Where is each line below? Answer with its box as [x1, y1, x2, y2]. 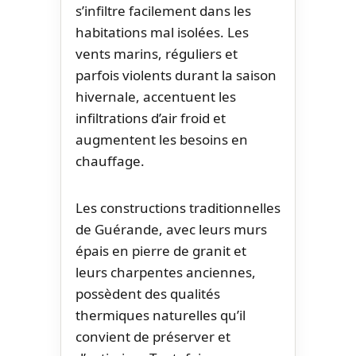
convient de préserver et [75, 327, 230, 346]
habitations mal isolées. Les [75, 22, 249, 41]
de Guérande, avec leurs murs [75, 219, 267, 238]
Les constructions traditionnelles [75, 198, 281, 217]
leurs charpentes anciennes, [75, 262, 256, 281]
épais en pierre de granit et [75, 241, 246, 260]
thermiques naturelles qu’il [75, 305, 246, 324]
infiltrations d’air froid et [75, 108, 226, 127]
